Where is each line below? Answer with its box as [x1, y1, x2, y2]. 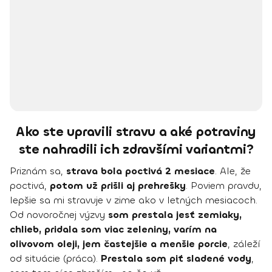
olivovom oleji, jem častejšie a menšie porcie [10, 237, 228, 251]
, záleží [228, 237, 260, 251]
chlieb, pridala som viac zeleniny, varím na [10, 223, 217, 236]
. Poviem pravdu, [186, 179, 262, 192]
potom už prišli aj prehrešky [50, 179, 186, 192]
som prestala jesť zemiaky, [105, 208, 242, 222]
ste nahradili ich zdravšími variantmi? [18, 141, 254, 158]
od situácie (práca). [10, 252, 101, 265]
